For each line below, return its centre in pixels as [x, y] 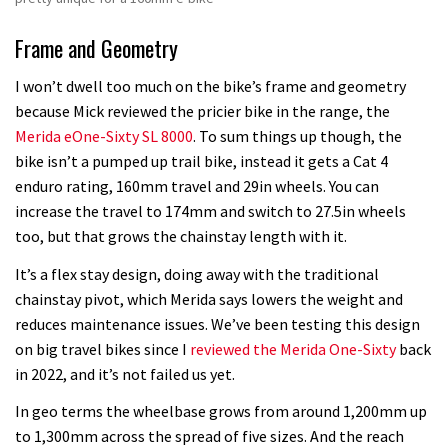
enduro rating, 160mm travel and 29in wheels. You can [197, 186]
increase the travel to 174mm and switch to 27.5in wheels [210, 211]
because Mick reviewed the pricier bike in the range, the [202, 111]
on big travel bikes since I [102, 348]
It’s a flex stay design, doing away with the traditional [197, 273]
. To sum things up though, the [297, 136]
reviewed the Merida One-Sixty [294, 348]
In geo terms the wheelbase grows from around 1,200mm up [221, 411]
